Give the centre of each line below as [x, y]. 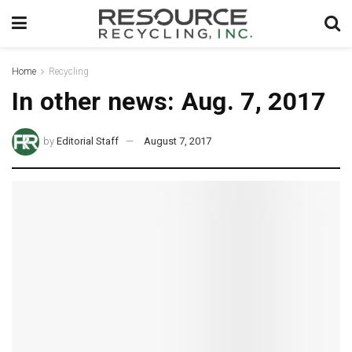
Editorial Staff [88, 141]
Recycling [69, 71]
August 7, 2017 [178, 141]
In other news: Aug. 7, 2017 [169, 101]
